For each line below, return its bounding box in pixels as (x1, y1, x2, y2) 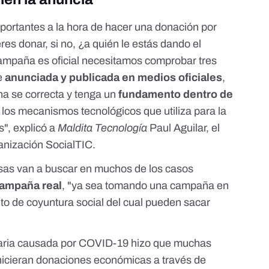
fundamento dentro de (118, 88, 234, 101)
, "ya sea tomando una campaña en (62, 180, 229, 192)
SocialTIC (46, 139, 93, 151)
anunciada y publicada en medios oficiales (5, 71, 223, 84)
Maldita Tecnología (58, 122, 148, 134)
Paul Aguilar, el (147, 122, 220, 134)
